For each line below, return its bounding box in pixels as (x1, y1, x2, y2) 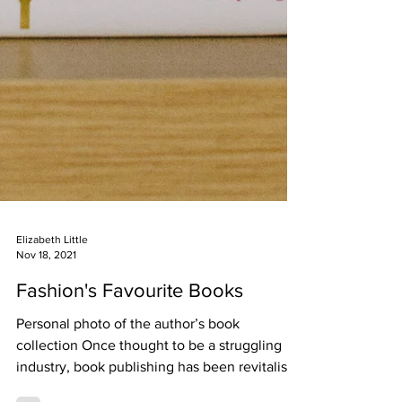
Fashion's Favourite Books (16, 345, 243, 365)
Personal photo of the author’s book (16, 380, 240, 396)
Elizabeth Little (16, 298, 88, 310)
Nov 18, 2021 (16, 312, 76, 326)
